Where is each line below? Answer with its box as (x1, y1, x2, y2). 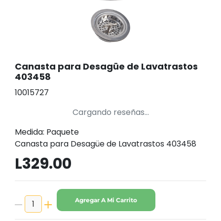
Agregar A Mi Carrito (75, 196, 137, 204)
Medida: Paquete (15, 126, 79, 138)
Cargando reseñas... (72, 107, 149, 118)
